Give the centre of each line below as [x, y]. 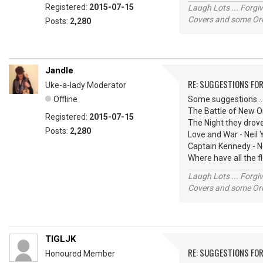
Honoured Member [80, 254]
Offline [65, 99]
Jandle [59, 70]
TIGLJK [60, 239]
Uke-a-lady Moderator [86, 85]
